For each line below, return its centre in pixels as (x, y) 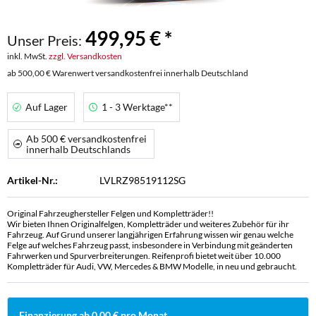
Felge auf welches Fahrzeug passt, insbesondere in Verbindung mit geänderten (150, 245)
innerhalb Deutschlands (78, 149)
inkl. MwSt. (28, 56)
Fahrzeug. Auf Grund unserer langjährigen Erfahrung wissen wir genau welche (150, 235)
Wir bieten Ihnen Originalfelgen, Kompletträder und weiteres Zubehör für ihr (148, 224)
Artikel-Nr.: (32, 180)
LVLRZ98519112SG (143, 180)
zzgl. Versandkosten (85, 56)
